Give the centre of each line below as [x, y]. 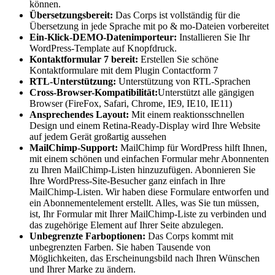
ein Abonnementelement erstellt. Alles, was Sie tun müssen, [144, 203]
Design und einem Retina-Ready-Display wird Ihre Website [145, 126]
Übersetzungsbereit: [71, 15]
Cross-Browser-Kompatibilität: [94, 93]
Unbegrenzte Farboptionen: [87, 236]
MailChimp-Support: [74, 148]
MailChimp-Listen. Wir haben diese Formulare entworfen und [149, 192]
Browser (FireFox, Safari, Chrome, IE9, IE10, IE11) [131, 104]
